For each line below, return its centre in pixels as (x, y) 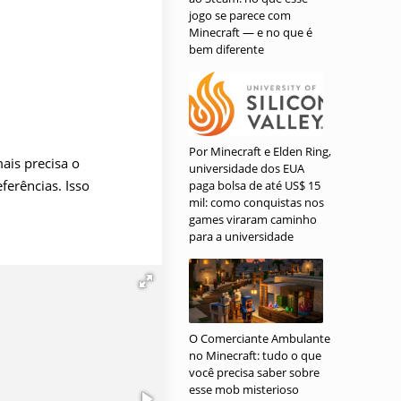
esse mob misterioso (244, 389)
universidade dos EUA (247, 168)
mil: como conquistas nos (256, 202)
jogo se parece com (240, 15)
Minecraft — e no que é (251, 32)
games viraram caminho (253, 219)
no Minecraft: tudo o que (255, 355)
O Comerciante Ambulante (260, 338)
